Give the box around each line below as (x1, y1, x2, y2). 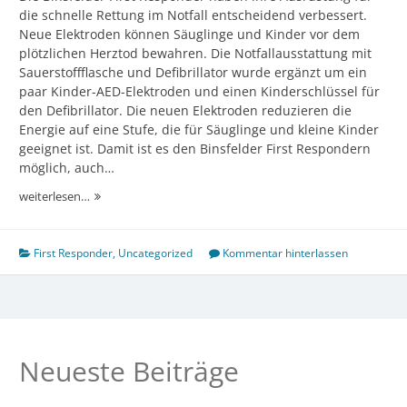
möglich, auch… (19, 159, 114, 177)
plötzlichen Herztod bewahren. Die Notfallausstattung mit (19, 45, 372, 63)
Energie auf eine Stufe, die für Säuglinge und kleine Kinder (19, 121, 379, 139)
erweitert (89, 319, 138, 334)
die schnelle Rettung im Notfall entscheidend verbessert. (19, 6, 367, 25)
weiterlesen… (19, 189, 90, 204)
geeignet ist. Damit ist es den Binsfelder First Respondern (19, 140, 371, 158)
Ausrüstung (89, 253, 152, 269)
